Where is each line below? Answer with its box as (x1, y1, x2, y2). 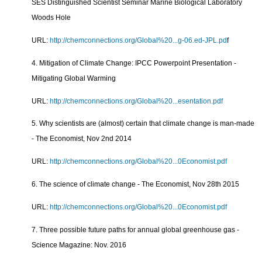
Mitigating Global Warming (32, 74, 116, 82)
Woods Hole (32, 13, 71, 22)
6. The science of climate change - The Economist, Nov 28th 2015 (32, 180, 240, 188)
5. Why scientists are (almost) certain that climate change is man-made (32, 119, 255, 128)
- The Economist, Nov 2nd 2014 (32, 135, 132, 143)
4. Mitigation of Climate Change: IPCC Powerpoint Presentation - (32, 58, 237, 67)
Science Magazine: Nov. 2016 (32, 240, 127, 249)
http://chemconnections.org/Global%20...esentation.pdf (50, 96, 223, 105)
